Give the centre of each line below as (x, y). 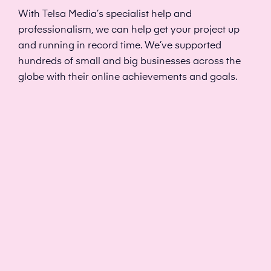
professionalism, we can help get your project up (129, 30)
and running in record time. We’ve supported (120, 46)
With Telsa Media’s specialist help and (105, 14)
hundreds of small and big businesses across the (129, 61)
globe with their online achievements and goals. (128, 77)
